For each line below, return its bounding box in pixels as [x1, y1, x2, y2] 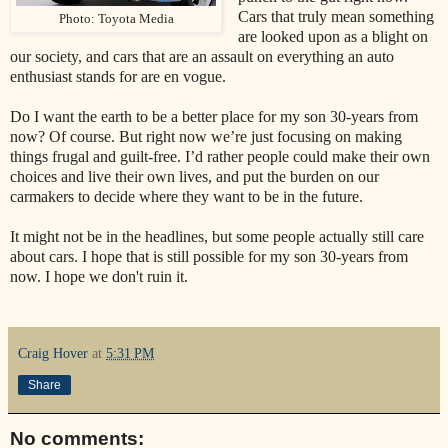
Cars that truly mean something [237, 8, 434, 26]
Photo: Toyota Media [58, 12, 174, 27]
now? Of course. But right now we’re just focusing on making [10, 128, 402, 146]
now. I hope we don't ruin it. [10, 268, 188, 286]
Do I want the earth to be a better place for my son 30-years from [10, 108, 418, 126]
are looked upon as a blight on [237, 28, 428, 46]
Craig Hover [18, 345, 88, 362]
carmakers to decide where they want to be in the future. [10, 188, 363, 206]
